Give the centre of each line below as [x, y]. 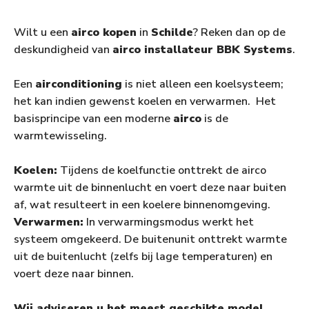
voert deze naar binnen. [74, 274]
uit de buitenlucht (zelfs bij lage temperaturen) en [143, 257]
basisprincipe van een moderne [93, 119]
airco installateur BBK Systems [202, 50]
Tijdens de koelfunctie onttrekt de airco [162, 171]
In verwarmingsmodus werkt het [169, 222]
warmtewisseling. [62, 136]
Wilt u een [42, 33]
